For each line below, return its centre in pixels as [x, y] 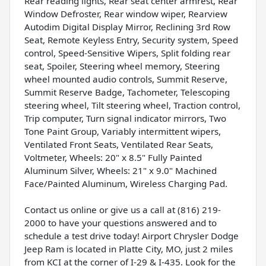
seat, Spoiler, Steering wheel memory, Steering [122, 66]
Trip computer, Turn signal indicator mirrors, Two [125, 118]
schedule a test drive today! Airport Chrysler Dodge [132, 235]
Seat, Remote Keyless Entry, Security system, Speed [131, 39]
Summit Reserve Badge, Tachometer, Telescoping [127, 92]
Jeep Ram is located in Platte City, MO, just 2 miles [129, 248]
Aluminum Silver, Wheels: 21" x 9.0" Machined [121, 170]
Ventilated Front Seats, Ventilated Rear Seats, [119, 144]
